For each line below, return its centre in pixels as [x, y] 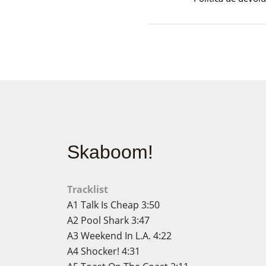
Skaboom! [110, 152]
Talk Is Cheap [110, 205]
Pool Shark [104, 220]
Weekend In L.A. [115, 236]
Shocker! [100, 251]
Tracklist [87, 189]
